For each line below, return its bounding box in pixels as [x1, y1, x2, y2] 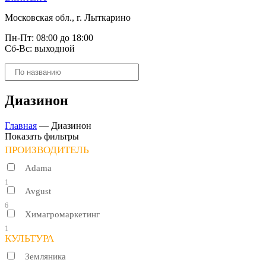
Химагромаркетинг [25, 209, 100, 219]
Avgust [25, 186, 51, 196]
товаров [4, 74, 36, 84]
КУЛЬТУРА [5, 232, 54, 244]
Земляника [25, 251, 66, 261]
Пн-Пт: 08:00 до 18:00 [5, 33, 93, 43]
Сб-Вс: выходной [5, 43, 75, 53]
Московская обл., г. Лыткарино [5, 12, 131, 23]
